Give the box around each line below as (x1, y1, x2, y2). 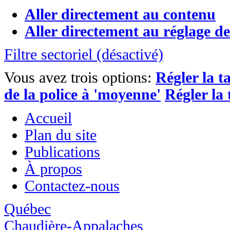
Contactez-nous (25, 177, 120, 194)
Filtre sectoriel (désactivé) (4, 46, 163, 63)
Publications (25, 143, 100, 160)
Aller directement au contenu (25, 6, 216, 23)
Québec (4, 200, 51, 217)
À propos (25, 160, 82, 177)
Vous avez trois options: (4, 69, 156, 86)
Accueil (25, 109, 72, 126)
